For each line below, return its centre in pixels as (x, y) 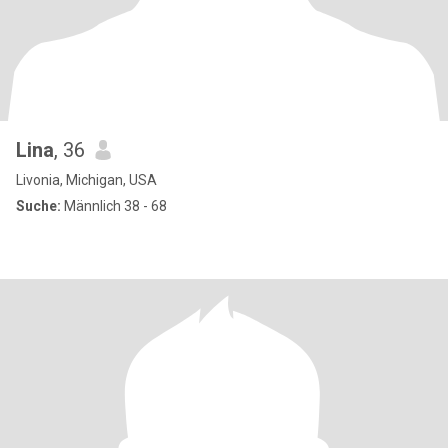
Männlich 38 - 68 (114, 206)
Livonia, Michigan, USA (86, 180)
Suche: (38, 206)
